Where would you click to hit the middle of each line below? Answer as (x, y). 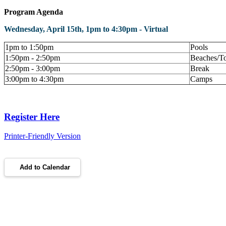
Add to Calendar (45, 167)
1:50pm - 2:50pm (33, 58)
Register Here (32, 117)
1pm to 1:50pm (29, 47)
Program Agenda (34, 12)
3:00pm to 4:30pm (34, 79)
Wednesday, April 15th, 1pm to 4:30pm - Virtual (86, 29)
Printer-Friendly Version (42, 136)
